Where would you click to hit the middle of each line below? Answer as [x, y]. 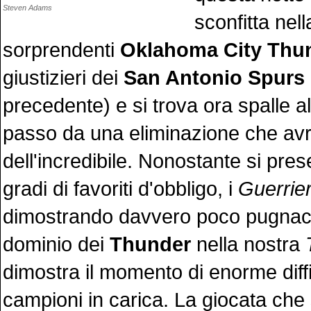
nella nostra [248, 244]
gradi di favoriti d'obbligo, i [120, 188]
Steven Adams [27, 8]
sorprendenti [61, 50]
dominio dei [56, 244]
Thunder [150, 244]
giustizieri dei [63, 77]
